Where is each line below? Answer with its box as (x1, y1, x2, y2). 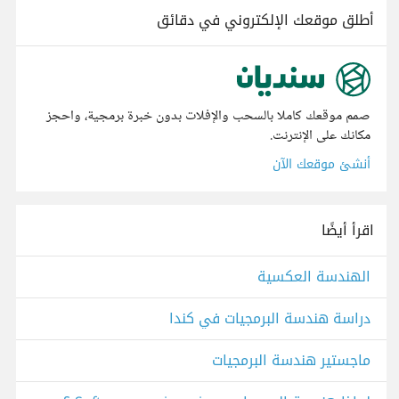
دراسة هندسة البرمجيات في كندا (169, 305, 370, 333)
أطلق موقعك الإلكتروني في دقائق (157, 6, 374, 34)
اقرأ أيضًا (322, 216, 374, 245)
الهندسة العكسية (257, 263, 370, 291)
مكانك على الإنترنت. (270, 124, 370, 149)
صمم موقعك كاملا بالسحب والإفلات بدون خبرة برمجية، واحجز (46, 104, 370, 129)
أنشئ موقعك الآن (273, 152, 370, 177)
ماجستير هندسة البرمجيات (212, 346, 370, 375)
